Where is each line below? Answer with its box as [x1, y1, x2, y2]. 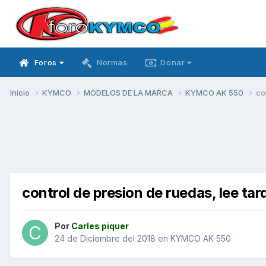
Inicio [10, 87, 31, 97]
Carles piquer [71, 221, 129, 232]
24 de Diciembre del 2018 [55, 233, 156, 244]
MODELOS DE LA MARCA [84, 87, 175, 97]
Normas [96, 58, 128, 67]
